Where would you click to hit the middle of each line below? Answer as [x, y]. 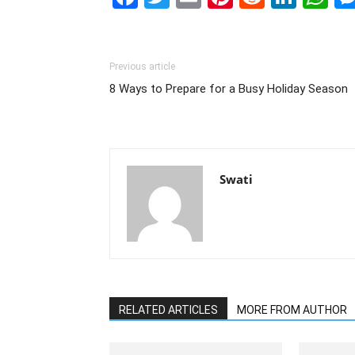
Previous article [142, 66]
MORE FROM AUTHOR [292, 309]
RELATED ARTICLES [168, 309]
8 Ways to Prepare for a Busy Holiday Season [229, 88]
